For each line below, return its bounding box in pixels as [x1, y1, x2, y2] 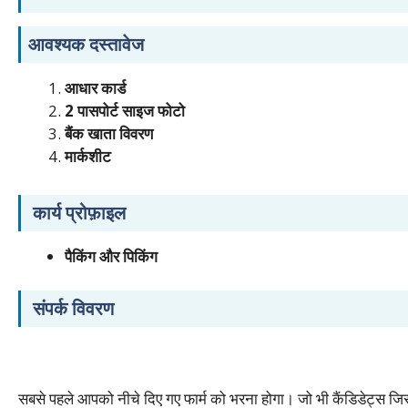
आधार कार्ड [65, 76, 126, 98]
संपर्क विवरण [28, 296, 114, 321]
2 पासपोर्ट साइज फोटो [65, 99, 185, 121]
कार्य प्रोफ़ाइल [28, 199, 126, 225]
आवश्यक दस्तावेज [28, 31, 144, 56]
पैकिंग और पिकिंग [65, 245, 158, 267]
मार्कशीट [65, 145, 115, 167]
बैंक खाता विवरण [65, 122, 153, 144]
